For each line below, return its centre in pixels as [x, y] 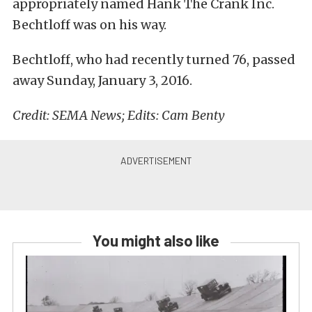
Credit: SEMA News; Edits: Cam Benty [119, 115]
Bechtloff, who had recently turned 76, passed [154, 60]
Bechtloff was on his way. [89, 25]
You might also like [156, 240]
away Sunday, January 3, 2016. [102, 80]
